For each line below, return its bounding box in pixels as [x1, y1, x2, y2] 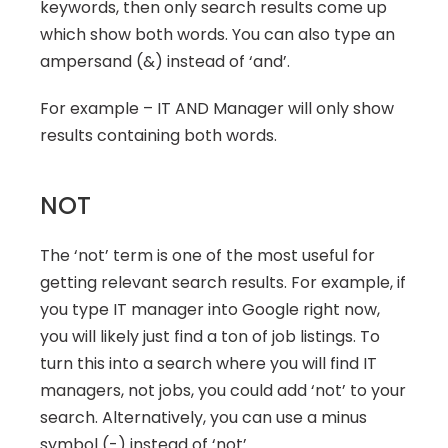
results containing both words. [40, 124, 277, 147]
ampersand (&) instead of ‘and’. [40, 50, 290, 73]
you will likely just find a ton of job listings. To [40, 325, 380, 348]
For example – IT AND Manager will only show [40, 97, 394, 120]
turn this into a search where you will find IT [40, 352, 377, 375]
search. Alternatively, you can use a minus [40, 406, 367, 429]
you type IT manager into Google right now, [40, 298, 380, 321]
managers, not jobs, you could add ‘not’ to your [40, 379, 406, 402]
